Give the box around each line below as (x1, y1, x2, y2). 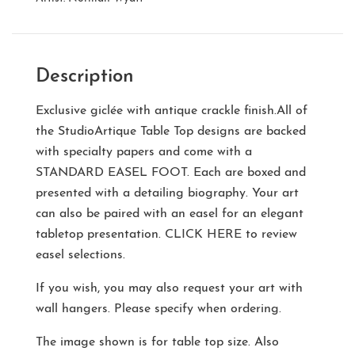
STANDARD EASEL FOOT (36, 166, 187, 180)
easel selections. (36, 249, 125, 262)
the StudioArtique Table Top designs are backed (36, 125, 306, 139)
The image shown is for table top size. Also (36, 336, 279, 349)
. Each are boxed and (187, 166, 306, 180)
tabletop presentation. (36, 228, 165, 242)
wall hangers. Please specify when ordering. (36, 303, 281, 316)
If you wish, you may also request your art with (36, 282, 303, 296)
